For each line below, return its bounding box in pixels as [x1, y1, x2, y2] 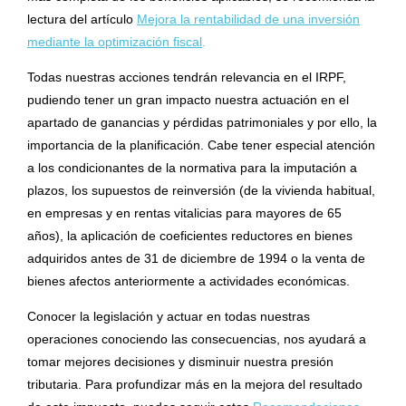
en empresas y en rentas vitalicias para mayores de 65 [27, 206, 342, 221]
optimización [98, 34, 169, 50]
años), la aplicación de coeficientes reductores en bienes [27, 228, 353, 244]
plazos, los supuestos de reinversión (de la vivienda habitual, [27, 183, 375, 198]
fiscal [169, 34, 202, 50]
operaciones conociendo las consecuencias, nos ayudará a [27, 332, 366, 347]
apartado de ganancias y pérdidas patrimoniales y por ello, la [27, 115, 377, 130]
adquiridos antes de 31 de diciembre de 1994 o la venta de [27, 251, 365, 266]
